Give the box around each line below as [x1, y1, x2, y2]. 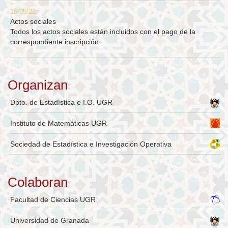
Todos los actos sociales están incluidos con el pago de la [10, 27, 195, 36]
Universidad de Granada [10, 216, 89, 225]
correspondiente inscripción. [10, 38, 101, 46]
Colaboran [8, 175, 68, 190]
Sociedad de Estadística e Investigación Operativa [10, 140, 172, 149]
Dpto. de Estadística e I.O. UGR [10, 98, 112, 107]
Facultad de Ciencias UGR [10, 195, 96, 204]
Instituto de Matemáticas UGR [10, 119, 107, 128]
